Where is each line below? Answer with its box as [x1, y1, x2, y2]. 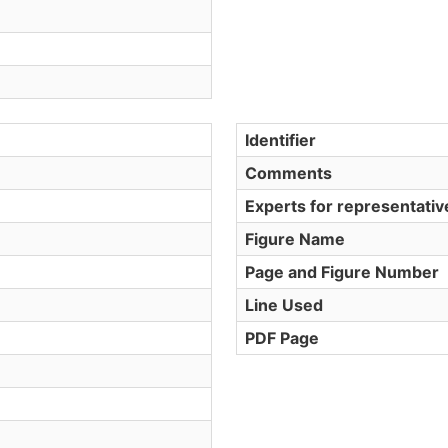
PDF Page [245, 328, 319, 348]
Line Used [245, 295, 323, 315]
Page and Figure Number [245, 262, 439, 282]
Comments [245, 163, 332, 183]
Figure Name [245, 229, 345, 249]
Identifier [245, 130, 316, 150]
